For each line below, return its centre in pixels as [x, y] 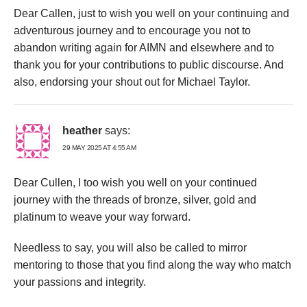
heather [82, 131]
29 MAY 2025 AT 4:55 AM [99, 148]
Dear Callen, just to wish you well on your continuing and [151, 14]
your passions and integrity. [80, 282]
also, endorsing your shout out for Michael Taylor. [132, 82]
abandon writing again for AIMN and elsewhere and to [144, 48]
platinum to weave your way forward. [102, 217]
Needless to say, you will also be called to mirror [130, 248]
